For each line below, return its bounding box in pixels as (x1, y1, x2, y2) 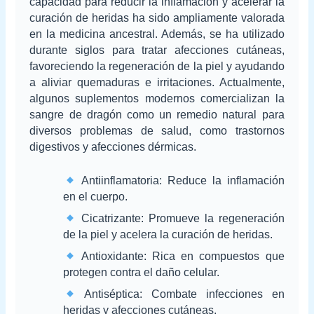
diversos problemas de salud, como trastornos (29, 124, 285, 137)
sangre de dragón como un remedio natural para (29, 108, 285, 121)
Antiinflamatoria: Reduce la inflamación (76, 175, 285, 187)
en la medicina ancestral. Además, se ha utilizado (29, 27, 285, 40)
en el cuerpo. (63, 191, 128, 203)
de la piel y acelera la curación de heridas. (63, 228, 273, 241)
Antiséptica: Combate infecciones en (76, 288, 285, 301)
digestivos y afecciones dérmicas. (29, 140, 197, 153)
